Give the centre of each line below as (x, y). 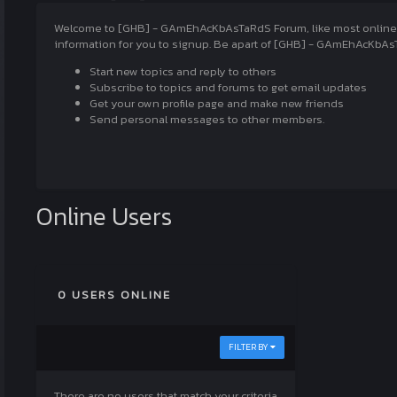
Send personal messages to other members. (207, 119)
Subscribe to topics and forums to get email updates (228, 87)
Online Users (104, 216)
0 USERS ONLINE (114, 295)
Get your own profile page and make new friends (217, 103)
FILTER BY (249, 347)
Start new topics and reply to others (183, 71)
